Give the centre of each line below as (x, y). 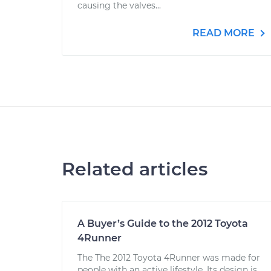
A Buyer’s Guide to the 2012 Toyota (163, 224)
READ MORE (225, 33)
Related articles (135, 169)
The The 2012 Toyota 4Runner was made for (169, 258)
